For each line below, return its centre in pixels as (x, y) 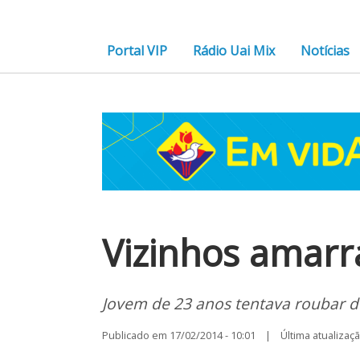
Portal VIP (137, 51)
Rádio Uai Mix (234, 51)
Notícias (325, 51)
